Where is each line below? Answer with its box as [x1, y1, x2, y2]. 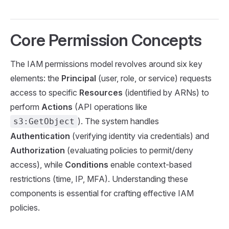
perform [10, 101, 41, 112]
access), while [10, 159, 65, 170]
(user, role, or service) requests [96, 73, 212, 83]
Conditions [65, 159, 108, 170]
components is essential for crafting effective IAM [10, 188, 194, 198]
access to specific [10, 87, 79, 98]
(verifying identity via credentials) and [70, 130, 209, 141]
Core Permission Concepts [10, 30, 202, 50]
